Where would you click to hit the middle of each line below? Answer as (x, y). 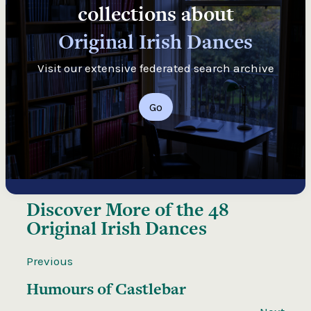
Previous (50, 261)
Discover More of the (117, 209)
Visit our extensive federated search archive (155, 68)
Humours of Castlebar (106, 288)
